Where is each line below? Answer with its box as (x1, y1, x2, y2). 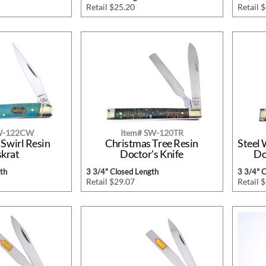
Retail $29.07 (85, 176, 135, 187)
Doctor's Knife (120, 147, 183, 161)
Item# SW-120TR (120, 128, 183, 138)
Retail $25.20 (85, 2, 135, 12)
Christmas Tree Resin (104, 137, 198, 150)
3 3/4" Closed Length (85, 167, 159, 177)
